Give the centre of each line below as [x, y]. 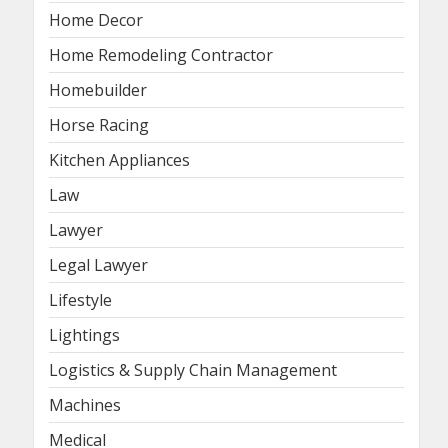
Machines [85, 405]
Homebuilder [98, 90]
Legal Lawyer [98, 265]
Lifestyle [80, 300]
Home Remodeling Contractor [161, 55]
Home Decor [96, 20]
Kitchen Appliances [119, 160]
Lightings [84, 335]
